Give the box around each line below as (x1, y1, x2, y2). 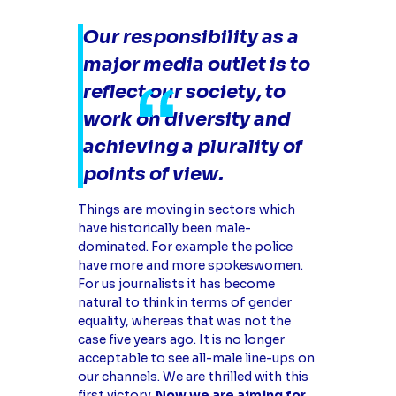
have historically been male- (77, 220, 251, 237)
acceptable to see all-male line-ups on (77, 350, 315, 367)
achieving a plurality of (82, 135, 302, 159)
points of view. (82, 163, 224, 187)
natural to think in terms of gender (77, 294, 292, 311)
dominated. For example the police (77, 239, 293, 255)
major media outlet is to (82, 53, 310, 77)
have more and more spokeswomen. (77, 257, 303, 274)
